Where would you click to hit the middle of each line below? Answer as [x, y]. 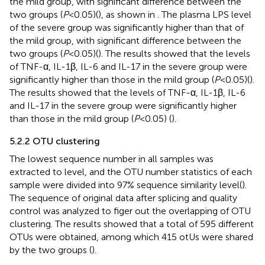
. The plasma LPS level [204, 14]
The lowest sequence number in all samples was [112, 159]
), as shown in [128, 14]
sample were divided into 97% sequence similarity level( [126, 185]
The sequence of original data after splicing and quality [123, 198]
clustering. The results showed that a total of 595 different [132, 224]
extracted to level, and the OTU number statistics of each [131, 172]
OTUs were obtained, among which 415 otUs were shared [131, 237]
